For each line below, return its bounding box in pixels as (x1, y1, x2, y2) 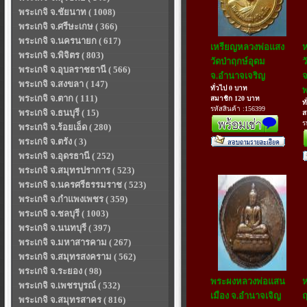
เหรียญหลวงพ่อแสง (210, 42, 284, 52)
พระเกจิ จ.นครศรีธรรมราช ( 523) (19, 180, 146, 190)
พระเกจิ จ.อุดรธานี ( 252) (19, 151, 114, 161)
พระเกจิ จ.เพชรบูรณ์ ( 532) (19, 280, 120, 291)
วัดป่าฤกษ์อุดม (210, 56, 265, 66)
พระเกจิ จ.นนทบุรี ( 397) (19, 223, 110, 233)
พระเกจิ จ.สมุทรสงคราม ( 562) (19, 251, 136, 262)
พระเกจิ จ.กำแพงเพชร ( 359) (19, 194, 127, 204)
